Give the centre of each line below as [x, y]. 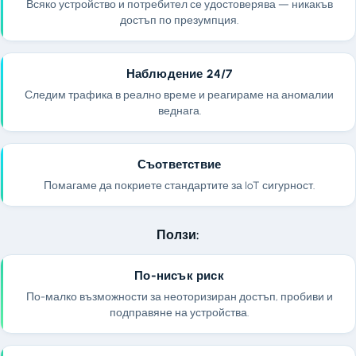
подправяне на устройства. [179, 313]
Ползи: [178, 234]
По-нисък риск [179, 276]
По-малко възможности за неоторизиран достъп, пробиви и [179, 297]
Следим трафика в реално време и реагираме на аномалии [179, 94]
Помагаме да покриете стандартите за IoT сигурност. [179, 185]
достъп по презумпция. [179, 19]
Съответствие [179, 164]
